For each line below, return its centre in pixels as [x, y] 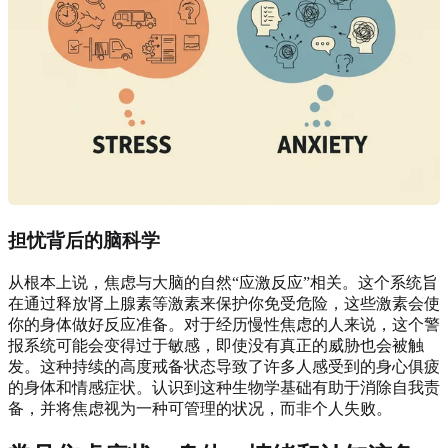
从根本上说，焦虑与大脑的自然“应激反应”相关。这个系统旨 [223, 282]
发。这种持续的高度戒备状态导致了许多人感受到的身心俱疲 [224, 366]
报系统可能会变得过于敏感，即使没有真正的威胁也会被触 [216, 345]
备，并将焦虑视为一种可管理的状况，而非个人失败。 [200, 408]
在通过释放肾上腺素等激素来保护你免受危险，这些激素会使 [224, 303]
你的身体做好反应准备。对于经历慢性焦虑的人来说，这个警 [224, 324]
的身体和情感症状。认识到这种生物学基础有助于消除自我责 [224, 387]
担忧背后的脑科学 [84, 241]
